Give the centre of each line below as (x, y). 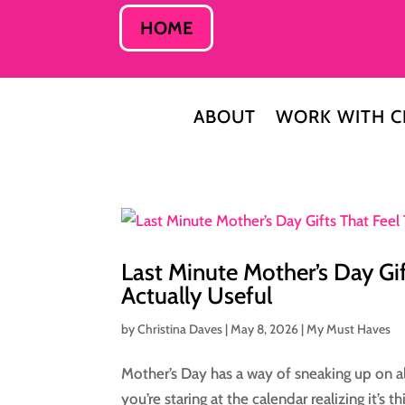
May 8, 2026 (265, 329)
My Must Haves (349, 329)
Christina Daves (180, 329)
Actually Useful (197, 295)
